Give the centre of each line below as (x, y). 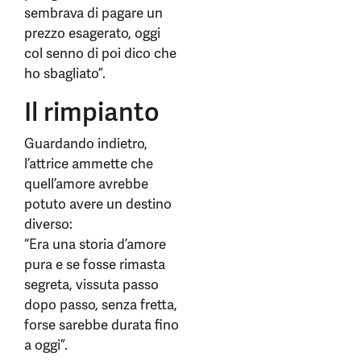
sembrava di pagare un (93, 13)
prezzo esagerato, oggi (92, 33)
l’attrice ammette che (89, 164)
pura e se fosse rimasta (95, 264)
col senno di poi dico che (100, 53)
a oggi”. (46, 345)
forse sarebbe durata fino (102, 325)
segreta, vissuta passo (91, 284)
